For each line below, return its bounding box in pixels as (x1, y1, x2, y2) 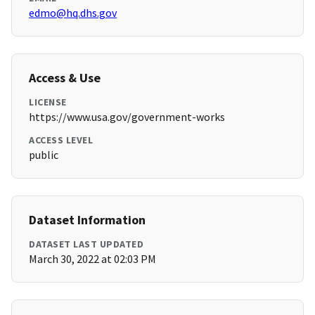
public (29, 148, 58, 162)
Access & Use (29, 70, 101, 86)
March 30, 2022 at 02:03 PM (29, 252, 156, 266)
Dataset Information (29, 212, 146, 229)
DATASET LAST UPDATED (29, 238, 143, 251)
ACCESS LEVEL (29, 134, 93, 147)
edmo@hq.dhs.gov (29, 6, 117, 20)
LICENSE (29, 96, 67, 109)
